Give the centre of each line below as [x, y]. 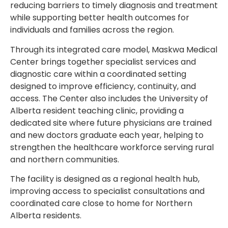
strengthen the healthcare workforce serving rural [112, 147]
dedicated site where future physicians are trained [111, 123]
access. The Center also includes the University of [109, 98]
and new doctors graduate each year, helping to [107, 135]
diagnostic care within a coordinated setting [98, 74]
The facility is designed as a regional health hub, [105, 179]
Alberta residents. [46, 215]
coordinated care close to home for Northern [101, 203]
